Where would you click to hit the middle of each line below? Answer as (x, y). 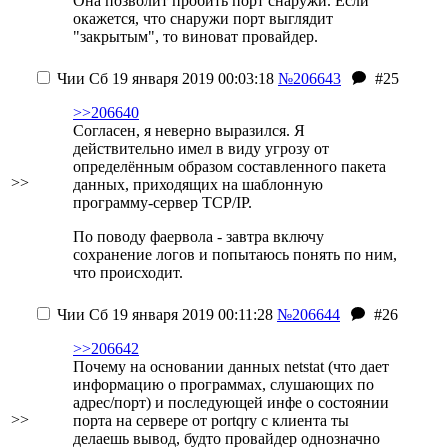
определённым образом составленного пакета (229, 166)
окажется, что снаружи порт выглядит (203, 18)
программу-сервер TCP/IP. (162, 202)
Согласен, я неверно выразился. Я (189, 130)
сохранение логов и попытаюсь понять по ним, (235, 254)
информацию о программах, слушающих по (223, 384)
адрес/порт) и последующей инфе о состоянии (231, 402)
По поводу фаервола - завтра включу (198, 236)
